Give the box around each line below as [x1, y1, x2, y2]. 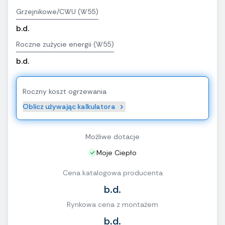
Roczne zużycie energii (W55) [16, 40, 114, 49]
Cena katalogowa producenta [62, 168, 163, 178]
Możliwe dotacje [85, 132, 140, 142]
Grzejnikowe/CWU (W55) [16, 7, 98, 17]
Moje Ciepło [96, 148, 137, 158]
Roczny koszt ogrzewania [23, 87, 106, 96]
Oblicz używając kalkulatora [23, 102, 116, 111]
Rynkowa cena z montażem [67, 200, 158, 209]
